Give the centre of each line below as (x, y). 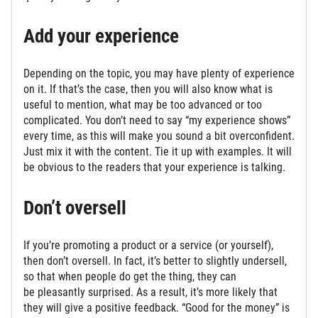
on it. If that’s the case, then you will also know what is (148, 89)
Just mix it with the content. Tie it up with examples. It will (158, 152)
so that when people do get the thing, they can (130, 276)
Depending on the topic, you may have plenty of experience (159, 74)
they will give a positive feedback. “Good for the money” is (157, 307)
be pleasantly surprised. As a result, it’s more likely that (150, 292)
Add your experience (103, 37)
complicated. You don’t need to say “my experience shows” (157, 121)
